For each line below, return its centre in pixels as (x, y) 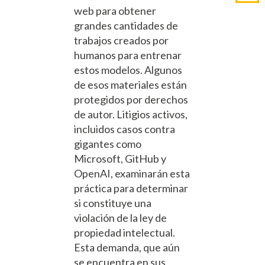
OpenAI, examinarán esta (132, 173)
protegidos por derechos (131, 99)
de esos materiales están (130, 84)
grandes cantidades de (126, 25)
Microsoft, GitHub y (120, 158)
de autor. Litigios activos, (131, 114)
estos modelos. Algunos (128, 70)
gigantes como (108, 143)
